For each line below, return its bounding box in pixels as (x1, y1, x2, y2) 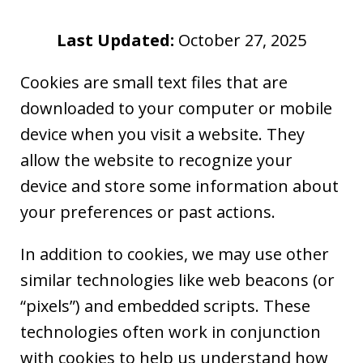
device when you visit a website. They (20, 122, 305, 145)
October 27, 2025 (174, 28, 306, 51)
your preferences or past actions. (20, 200, 275, 223)
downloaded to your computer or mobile (20, 96, 332, 119)
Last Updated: (57, 28, 174, 51)
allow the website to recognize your (20, 148, 293, 171)
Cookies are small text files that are (20, 70, 288, 93)
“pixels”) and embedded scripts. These (20, 294, 310, 317)
